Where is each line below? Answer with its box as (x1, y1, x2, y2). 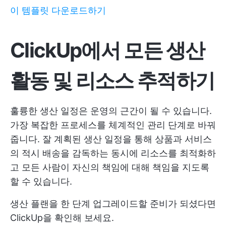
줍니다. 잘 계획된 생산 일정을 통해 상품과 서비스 (10, 133, 212, 144)
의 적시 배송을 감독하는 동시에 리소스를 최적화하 (10, 147, 216, 158)
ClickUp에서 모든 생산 (10, 37, 205, 63)
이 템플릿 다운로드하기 (10, 5, 106, 16)
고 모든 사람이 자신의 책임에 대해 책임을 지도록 (10, 161, 209, 173)
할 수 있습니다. (10, 176, 72, 187)
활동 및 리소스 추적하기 (10, 68, 215, 93)
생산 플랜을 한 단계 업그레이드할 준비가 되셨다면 (10, 198, 216, 209)
